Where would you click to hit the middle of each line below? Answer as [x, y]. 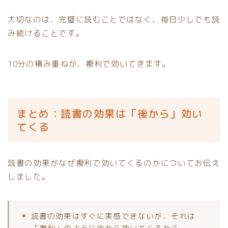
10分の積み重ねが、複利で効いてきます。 [89, 63]
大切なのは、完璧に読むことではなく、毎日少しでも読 [114, 19]
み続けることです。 [46, 33]
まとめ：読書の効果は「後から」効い [110, 113]
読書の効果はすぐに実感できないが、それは [113, 216]
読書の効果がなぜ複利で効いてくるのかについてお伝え [114, 163]
